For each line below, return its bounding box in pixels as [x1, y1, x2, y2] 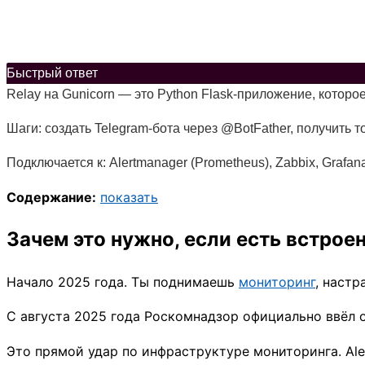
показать [100, 188, 158, 205]
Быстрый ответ [7, 65, 98, 80]
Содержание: [7, 188, 96, 205]
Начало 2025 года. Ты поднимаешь [7, 274, 239, 291]
